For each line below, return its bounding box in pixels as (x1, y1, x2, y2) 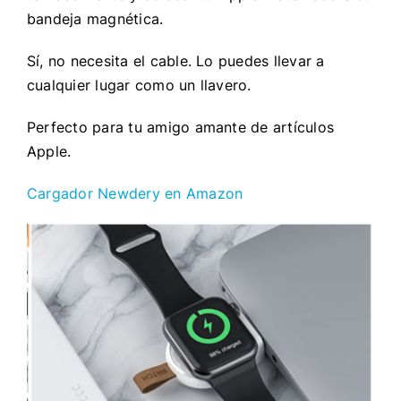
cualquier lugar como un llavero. (26, 75, 252, 94)
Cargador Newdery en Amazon (26, 183, 243, 202)
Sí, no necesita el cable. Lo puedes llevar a (26, 51, 325, 70)
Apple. (26, 141, 72, 160)
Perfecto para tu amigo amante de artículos (26, 117, 335, 136)
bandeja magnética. (26, 9, 168, 28)
